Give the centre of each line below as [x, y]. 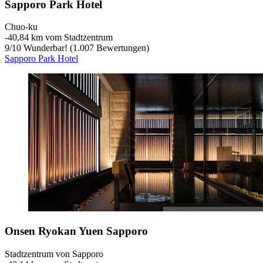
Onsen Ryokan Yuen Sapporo [76, 231]
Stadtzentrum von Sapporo [54, 254]
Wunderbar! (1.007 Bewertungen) [85, 48]
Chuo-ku [21, 27]
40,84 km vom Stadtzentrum [60, 38]
